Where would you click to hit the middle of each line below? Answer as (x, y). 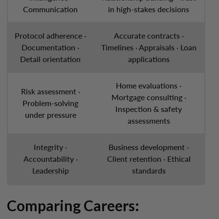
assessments (149, 120)
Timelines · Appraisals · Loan (149, 47)
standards (149, 170)
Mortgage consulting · (149, 97)
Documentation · (50, 47)
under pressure (50, 115)
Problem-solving (50, 103)
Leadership (50, 170)
